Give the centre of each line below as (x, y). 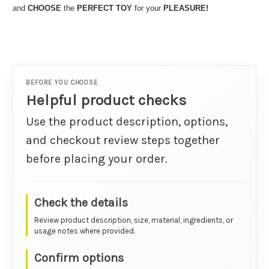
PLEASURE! (186, 8)
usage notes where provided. (84, 231)
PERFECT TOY (106, 8)
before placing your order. (97, 159)
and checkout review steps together (123, 140)
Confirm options (79, 258)
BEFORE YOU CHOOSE (62, 82)
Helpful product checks (106, 100)
